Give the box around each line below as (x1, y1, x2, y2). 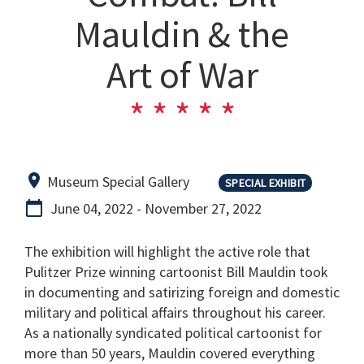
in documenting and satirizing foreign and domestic (24, 283, 340, 302)
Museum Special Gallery (47, 171, 189, 191)
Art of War (106, 51, 258, 99)
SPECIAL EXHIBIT (225, 175, 306, 190)
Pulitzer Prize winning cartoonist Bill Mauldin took (24, 262, 328, 282)
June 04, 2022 (50, 198, 133, 218)
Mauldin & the (75, 11, 289, 58)
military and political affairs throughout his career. (24, 303, 326, 323)
